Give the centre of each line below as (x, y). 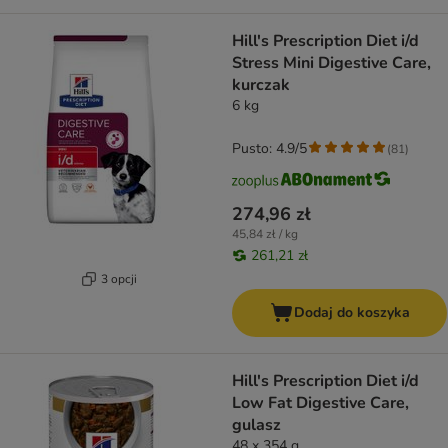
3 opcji (118, 278)
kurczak (261, 85)
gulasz (256, 425)
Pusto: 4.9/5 (269, 149)
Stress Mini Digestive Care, (331, 63)
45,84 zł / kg (265, 234)
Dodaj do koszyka (351, 313)
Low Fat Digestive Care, (320, 403)
